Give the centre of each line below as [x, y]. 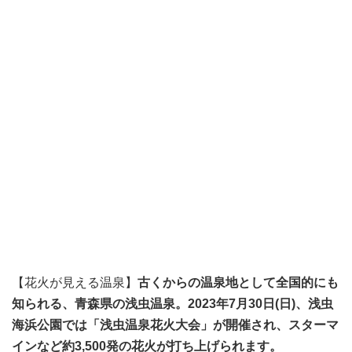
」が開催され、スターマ [269, 325]
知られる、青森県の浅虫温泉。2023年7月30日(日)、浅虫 [172, 304]
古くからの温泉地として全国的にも [238, 282]
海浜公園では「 [56, 325]
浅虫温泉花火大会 [150, 325]
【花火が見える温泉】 [75, 282]
